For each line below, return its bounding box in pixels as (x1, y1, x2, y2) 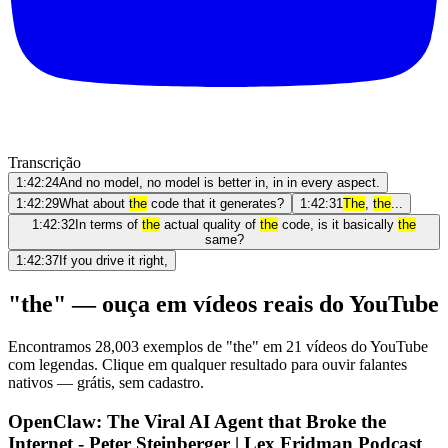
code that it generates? (147, 196, 284, 211)
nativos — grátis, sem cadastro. (8, 373, 204, 391)
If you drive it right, (59, 253, 168, 268)
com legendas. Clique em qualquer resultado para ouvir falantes (8, 355, 407, 373)
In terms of (75, 217, 142, 232)
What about (59, 196, 129, 211)
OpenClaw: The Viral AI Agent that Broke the (8, 410, 386, 432)
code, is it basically (278, 217, 398, 232)
